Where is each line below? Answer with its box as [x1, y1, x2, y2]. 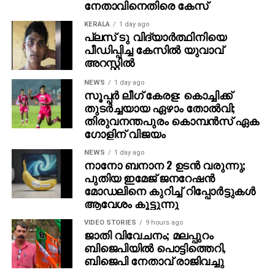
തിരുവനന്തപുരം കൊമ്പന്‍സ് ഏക [83, 112, 259, 128]
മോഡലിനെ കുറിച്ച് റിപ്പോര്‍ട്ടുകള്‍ [83, 182, 255, 198]
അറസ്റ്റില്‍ [83, 53, 134, 70]
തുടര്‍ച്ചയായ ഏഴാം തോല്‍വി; [83, 99, 235, 115]
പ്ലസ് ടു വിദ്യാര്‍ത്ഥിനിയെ [83, 28, 227, 44]
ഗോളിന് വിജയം [83, 125, 166, 141]
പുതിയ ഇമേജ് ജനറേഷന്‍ [83, 169, 215, 185]
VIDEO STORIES [83, 218, 136, 227]
